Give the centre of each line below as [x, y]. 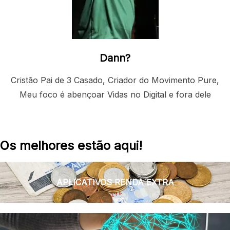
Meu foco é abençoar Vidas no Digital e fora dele [115, 95]
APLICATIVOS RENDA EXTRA [115, 183]
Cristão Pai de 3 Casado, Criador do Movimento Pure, [115, 80]
